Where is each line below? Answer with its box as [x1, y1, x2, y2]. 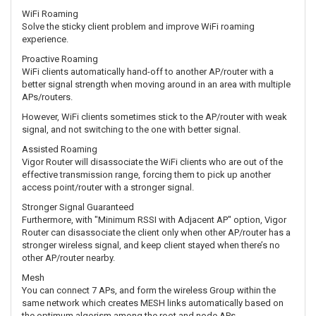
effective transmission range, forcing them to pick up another [22, 169, 271, 181]
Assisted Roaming [22, 144, 97, 155]
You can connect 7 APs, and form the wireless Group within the [22, 285, 276, 296]
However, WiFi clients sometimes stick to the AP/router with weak [22, 111, 287, 123]
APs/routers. [22, 92, 73, 103]
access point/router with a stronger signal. [22, 182, 194, 193]
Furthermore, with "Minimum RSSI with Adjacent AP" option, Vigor [22, 214, 286, 226]
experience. [22, 34, 68, 45]
